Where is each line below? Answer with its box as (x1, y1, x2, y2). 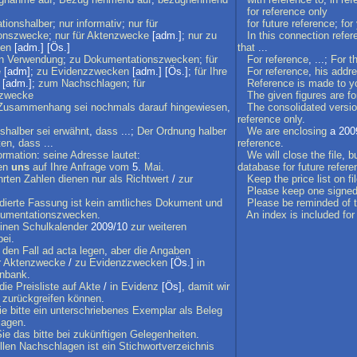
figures (296, 89, 327, 101)
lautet (112, 149, 137, 161)
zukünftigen (73, 328, 127, 340)
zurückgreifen (2, 292, 65, 304)
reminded (296, 197, 339, 209)
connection (279, 29, 329, 41)
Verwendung (7, 53, 63, 65)
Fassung (28, 197, 68, 209)
